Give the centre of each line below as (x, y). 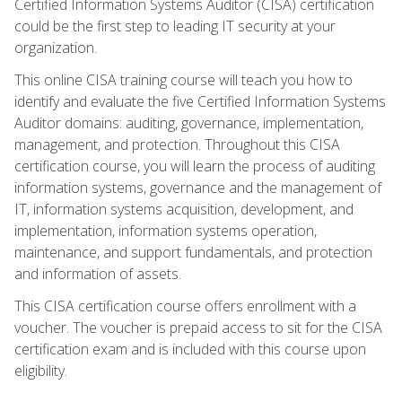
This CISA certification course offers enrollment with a (185, 306)
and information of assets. (98, 273)
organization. (56, 47)
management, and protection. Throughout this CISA (177, 144)
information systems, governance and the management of (198, 187)
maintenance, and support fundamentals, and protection (193, 252)
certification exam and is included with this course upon (190, 349)
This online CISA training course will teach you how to (184, 79)
